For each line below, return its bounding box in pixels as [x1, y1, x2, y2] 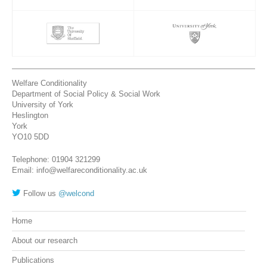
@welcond [58, 189, 94, 198]
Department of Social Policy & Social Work [12, 89, 160, 99]
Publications [12, 256, 54, 265]
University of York [12, 100, 73, 110]
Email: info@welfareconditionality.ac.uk [12, 166, 147, 175]
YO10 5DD [12, 132, 49, 142]
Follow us [21, 189, 58, 198]
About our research [12, 236, 77, 246]
